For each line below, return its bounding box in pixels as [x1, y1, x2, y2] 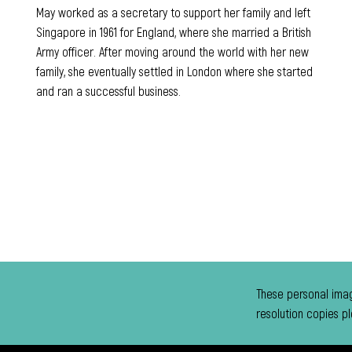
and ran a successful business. [35, 82, 181, 98]
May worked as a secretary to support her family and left [35, 4, 310, 20]
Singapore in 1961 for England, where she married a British [35, 24, 311, 39]
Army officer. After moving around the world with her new [35, 43, 309, 59]
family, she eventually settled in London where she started [35, 63, 313, 79]
